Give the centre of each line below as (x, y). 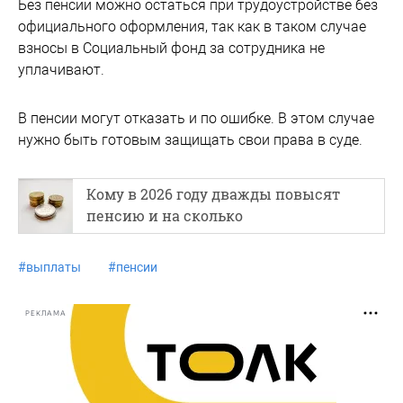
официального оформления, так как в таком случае (192, 27)
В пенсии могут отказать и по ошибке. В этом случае (196, 118)
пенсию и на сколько (165, 215)
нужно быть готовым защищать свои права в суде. (190, 140)
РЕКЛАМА (46, 313)
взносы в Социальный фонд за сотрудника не (171, 48)
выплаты (54, 267)
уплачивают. (61, 70)
